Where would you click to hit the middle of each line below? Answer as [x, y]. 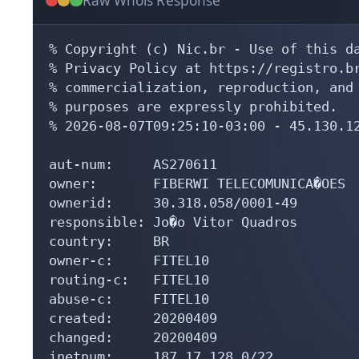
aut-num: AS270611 [133, 164]
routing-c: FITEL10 [129, 279]
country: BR [109, 241]
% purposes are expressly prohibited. [193, 106]
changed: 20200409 [133, 337]
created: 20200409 [133, 318]
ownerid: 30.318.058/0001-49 [173, 202]
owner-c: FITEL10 [129, 260]
